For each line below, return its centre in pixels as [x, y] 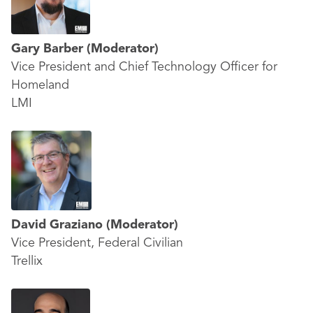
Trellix [27, 261]
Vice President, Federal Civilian [97, 243]
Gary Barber [49, 49]
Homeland [40, 85]
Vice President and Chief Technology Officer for [144, 67]
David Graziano [59, 225]
